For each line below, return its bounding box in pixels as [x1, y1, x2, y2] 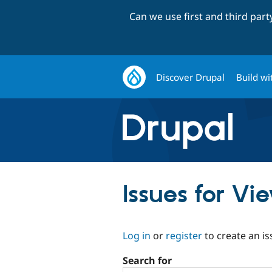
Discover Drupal [156, 70, 225, 83]
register [166, 228, 202, 242]
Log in [123, 228, 151, 242]
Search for [123, 254, 172, 268]
